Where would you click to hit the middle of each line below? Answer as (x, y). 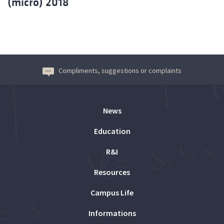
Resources (112, 172)
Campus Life (112, 192)
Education (112, 131)
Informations (112, 213)
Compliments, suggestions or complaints (120, 70)
